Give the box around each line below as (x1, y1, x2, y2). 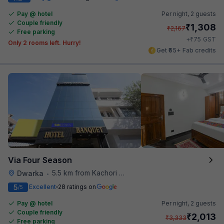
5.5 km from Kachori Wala (52, 168, 119, 177)
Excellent (29, 183, 56, 190)
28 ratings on (58, 183, 96, 190)
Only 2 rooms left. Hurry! (8, 38, 81, 46)
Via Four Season (8, 154, 72, 165)
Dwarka (17, 168, 43, 177)
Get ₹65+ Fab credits (156, 46, 216, 54)
